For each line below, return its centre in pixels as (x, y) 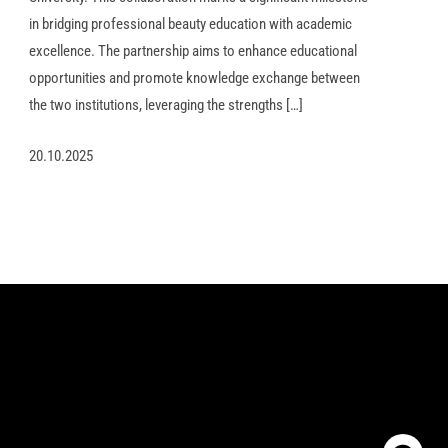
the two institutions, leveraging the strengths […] (166, 104)
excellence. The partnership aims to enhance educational (193, 50)
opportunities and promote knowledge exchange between (195, 77)
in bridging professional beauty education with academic (191, 23)
